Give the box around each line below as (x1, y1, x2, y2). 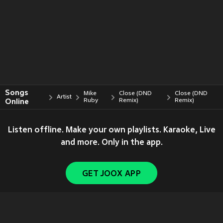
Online (5, 97, 29, 106)
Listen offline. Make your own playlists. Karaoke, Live (7, 126, 216, 135)
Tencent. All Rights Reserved (102, 212, 192, 219)
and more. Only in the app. (60, 138, 163, 147)
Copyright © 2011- (31, 212, 88, 219)
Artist (57, 94, 72, 101)
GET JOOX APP (82, 170, 141, 179)
